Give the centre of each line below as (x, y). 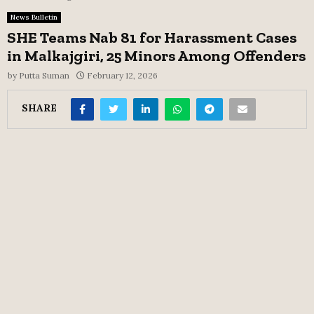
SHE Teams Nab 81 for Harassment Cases (152, 37)
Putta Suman (44, 75)
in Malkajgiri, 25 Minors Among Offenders (156, 55)
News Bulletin (34, 17)
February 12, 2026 (122, 75)
